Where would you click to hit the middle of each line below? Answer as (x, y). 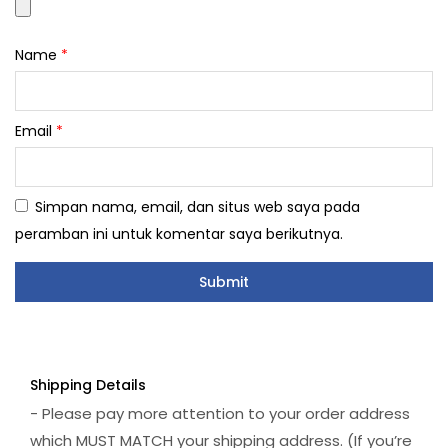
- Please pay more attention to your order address (220, 413)
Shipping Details (88, 384)
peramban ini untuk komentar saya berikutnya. (179, 233)
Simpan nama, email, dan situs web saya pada (197, 206)
